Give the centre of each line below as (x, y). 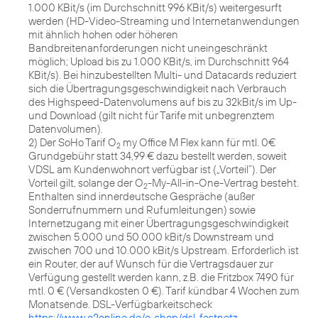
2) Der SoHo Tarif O (72, 143)
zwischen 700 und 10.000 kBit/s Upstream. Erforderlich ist (164, 251)
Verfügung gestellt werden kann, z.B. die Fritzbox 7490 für (161, 278)
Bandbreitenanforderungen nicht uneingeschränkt (148, 48)
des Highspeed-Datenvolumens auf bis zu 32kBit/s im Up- (163, 102)
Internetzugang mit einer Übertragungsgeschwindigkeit (159, 224)
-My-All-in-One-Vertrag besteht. (223, 183)
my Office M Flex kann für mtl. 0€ (198, 143)
